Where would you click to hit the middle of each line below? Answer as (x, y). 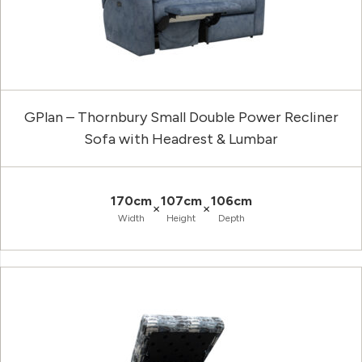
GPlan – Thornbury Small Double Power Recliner (181, 118)
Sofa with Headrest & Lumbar (181, 139)
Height (181, 219)
